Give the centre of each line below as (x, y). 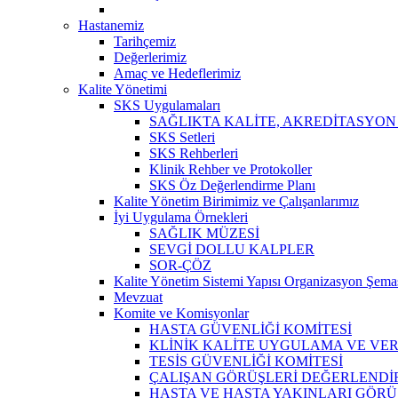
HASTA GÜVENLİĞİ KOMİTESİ (251, 329)
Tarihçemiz (145, 41)
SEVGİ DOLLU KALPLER (232, 249)
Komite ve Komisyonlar (181, 313)
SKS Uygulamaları (167, 105)
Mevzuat (138, 297)
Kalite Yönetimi (123, 89)
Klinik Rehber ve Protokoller (231, 169)
